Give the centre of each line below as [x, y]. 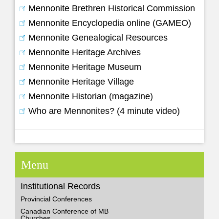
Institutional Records [61, 186]
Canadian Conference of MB [65, 211]
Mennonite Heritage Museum [85, 67]
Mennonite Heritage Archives [85, 52]
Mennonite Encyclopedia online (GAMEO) [110, 23]
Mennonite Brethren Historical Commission [112, 8]
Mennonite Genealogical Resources [98, 37]
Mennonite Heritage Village [81, 81]
